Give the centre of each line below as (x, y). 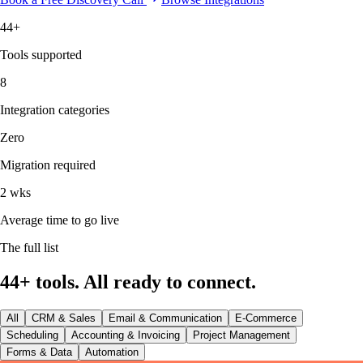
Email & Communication (165, 318)
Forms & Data (39, 352)
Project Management (241, 335)
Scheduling (32, 335)
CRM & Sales (64, 318)
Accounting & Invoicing (126, 335)
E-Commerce (266, 318)
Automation (112, 352)
